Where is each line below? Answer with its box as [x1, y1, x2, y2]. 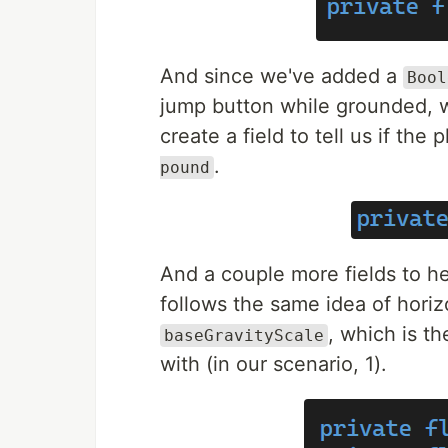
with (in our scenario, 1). [160, 352, 387, 376]
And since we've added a [160, 64, 403, 88]
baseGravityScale [164, 326, 324, 345]
